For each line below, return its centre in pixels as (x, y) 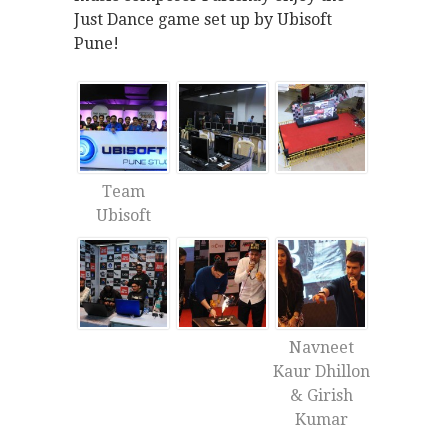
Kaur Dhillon (321, 372)
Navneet (321, 348)
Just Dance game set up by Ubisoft (203, 20)
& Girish (321, 396)
